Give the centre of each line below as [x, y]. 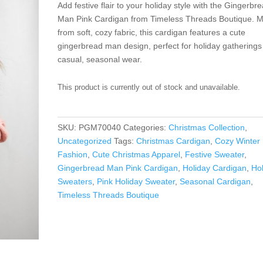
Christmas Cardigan [173, 141]
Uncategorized [85, 141]
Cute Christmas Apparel [136, 154]
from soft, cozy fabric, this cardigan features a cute [152, 32]
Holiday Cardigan [215, 168]
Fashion [73, 154]
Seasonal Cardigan [215, 181]
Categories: [146, 127]
